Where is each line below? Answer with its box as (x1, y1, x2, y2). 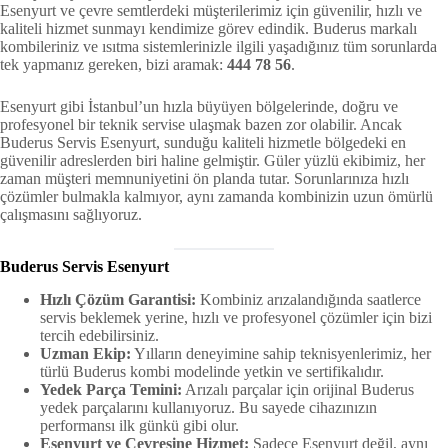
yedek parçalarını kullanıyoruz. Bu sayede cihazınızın (40, 399, 377, 417)
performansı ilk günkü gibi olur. (40, 417, 239, 435)
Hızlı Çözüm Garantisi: (40, 291, 196, 309)
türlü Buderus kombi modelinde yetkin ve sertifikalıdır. (40, 363, 384, 381)
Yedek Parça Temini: (40, 381, 182, 399)
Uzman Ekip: (40, 345, 131, 363)
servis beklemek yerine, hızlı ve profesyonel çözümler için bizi (40, 309, 432, 327)
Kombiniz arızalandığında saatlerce (196, 291, 421, 309)
